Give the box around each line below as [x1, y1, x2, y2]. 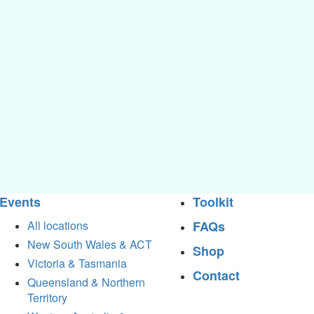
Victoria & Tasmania [27, 254, 128, 271]
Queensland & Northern [27, 273, 146, 290]
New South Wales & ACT [27, 235, 153, 252]
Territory [27, 289, 68, 306]
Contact [193, 266, 240, 285]
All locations [27, 217, 89, 233]
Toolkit [193, 192, 234, 211]
